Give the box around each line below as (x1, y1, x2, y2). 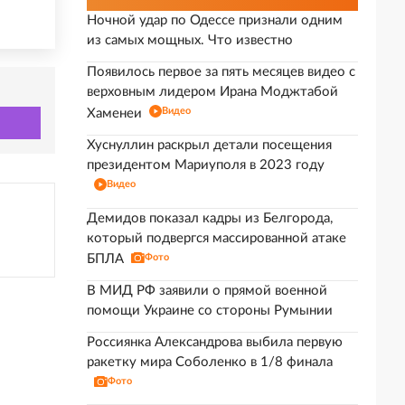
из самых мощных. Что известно (87, 33, 293, 47)
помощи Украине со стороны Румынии (87, 304, 333, 317)
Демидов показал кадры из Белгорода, (87, 212, 333, 225)
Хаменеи (87, 107, 142, 120)
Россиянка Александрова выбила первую (87, 335, 343, 349)
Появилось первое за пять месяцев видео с (87, 65, 355, 79)
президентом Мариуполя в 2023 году (87, 158, 325, 172)
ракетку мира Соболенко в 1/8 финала (87, 355, 333, 369)
